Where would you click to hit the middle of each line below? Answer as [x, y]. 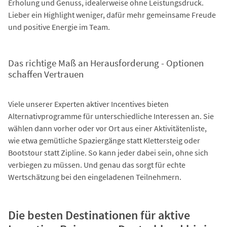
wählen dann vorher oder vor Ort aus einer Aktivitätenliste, [107, 128]
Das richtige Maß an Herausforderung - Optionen [106, 63]
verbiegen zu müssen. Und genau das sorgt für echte [97, 164]
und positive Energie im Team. [59, 27]
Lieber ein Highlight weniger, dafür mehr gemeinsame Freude [112, 15]
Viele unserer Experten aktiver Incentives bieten [88, 104]
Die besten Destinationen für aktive [99, 215]
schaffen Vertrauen [46, 74]
